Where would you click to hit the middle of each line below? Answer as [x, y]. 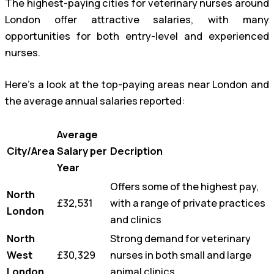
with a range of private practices [188, 203]
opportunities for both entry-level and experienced [137, 36]
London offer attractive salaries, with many [137, 20]
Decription [136, 151]
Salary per [82, 151]
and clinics [136, 219]
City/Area [31, 151]
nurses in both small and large [181, 255]
